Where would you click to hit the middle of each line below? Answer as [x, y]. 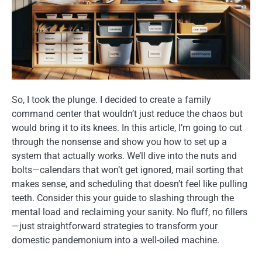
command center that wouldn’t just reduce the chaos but [127, 114]
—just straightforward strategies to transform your [115, 226]
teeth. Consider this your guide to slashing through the [123, 198]
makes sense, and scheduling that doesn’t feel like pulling [130, 184]
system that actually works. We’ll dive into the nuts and [124, 156]
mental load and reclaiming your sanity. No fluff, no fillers [130, 212]
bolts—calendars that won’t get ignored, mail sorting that [127, 170]
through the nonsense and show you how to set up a [119, 142]
